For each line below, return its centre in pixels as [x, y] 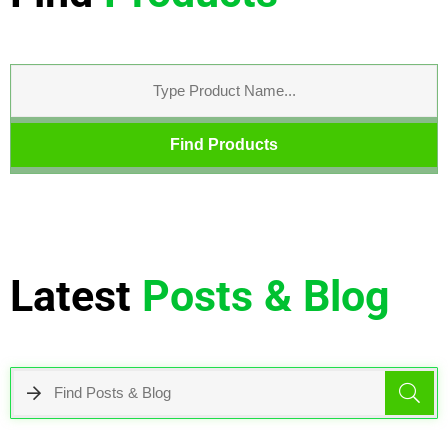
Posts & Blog [266, 295]
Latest [70, 295]
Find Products [224, 144]
